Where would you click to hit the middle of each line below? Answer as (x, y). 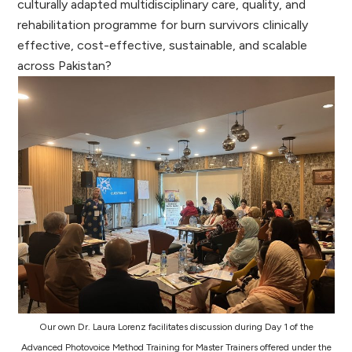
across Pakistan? (68, 65)
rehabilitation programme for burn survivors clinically (163, 24)
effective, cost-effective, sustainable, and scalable (163, 45)
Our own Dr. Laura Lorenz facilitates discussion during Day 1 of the (176, 326)
